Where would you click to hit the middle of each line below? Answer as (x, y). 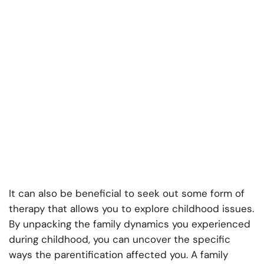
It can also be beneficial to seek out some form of (127, 194)
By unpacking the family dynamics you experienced (130, 224)
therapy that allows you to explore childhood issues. (131, 209)
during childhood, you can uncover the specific (120, 240)
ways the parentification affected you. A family (118, 255)
